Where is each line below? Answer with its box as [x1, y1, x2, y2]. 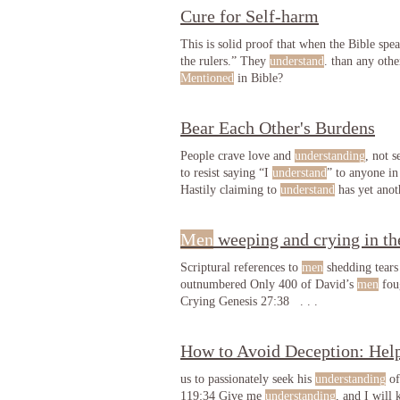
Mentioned [180, 71, 234, 85]
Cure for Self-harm [180, 6, 319, 26]
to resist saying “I [180, 166, 272, 179]
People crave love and [180, 149, 295, 162]
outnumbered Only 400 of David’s [180, 278, 357, 291]
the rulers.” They [180, 54, 270, 68]
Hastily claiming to [180, 183, 280, 196]
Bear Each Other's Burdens [180, 118, 375, 137]
